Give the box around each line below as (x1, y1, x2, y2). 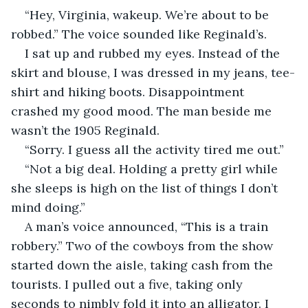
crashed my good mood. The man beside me (11, 102, 275, 119)
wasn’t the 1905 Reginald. (11, 122, 159, 138)
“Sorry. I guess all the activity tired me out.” (25, 141, 284, 157)
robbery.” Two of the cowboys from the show (11, 237, 276, 254)
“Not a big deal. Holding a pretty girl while (25, 160, 281, 177)
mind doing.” (11, 199, 89, 215)
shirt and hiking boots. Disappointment (11, 83, 247, 100)
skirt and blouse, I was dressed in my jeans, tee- (11, 64, 295, 80)
